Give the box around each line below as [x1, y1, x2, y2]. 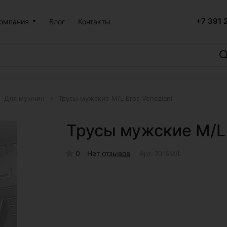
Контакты [78, 17, 111, 26]
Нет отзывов [87, 149, 130, 158]
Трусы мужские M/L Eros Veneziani [58, 94, 172, 102]
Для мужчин [4, 94, 45, 102]
